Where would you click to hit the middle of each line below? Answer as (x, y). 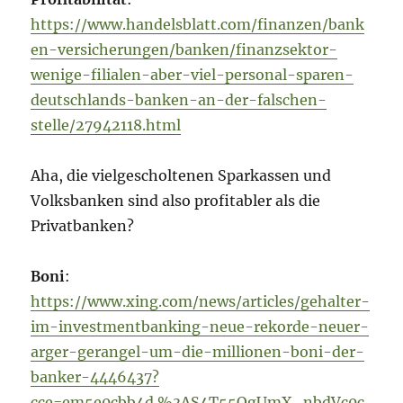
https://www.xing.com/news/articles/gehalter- (201, 302)
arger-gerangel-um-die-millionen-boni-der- (198, 352)
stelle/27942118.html (106, 125)
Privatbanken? (83, 226)
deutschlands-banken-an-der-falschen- (179, 100)
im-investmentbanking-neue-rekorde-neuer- (200, 327)
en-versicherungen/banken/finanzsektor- (184, 50)
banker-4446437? (95, 377)
